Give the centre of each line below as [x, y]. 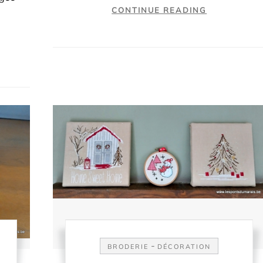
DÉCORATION [184, 247]
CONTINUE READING [159, 10]
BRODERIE [128, 247]
